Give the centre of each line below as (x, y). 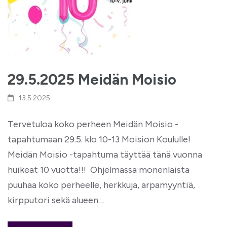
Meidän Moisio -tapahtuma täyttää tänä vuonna (105, 155)
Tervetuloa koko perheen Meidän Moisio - (93, 124)
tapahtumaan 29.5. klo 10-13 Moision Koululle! (99, 139)
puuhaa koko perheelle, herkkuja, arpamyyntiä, (101, 185)
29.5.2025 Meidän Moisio (92, 79)
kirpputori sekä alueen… (56, 200)
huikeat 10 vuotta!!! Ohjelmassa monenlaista (99, 170)
